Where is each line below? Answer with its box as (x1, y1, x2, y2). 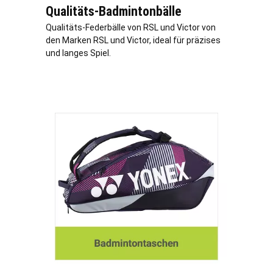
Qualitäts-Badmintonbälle (46, 4, 182, 19)
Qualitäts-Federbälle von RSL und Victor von (46, 23, 216, 33)
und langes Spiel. (46, 48, 111, 58)
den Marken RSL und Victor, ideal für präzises (46, 35, 221, 46)
